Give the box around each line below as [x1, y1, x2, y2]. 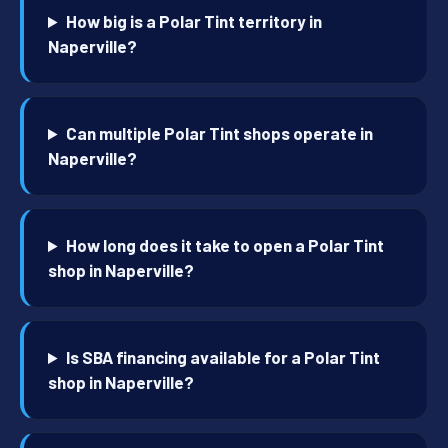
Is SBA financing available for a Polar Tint [66, 347, 381, 368]
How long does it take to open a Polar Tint [66, 235, 385, 256]
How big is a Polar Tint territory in [66, 11, 323, 32]
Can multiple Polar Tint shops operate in [66, 123, 374, 144]
